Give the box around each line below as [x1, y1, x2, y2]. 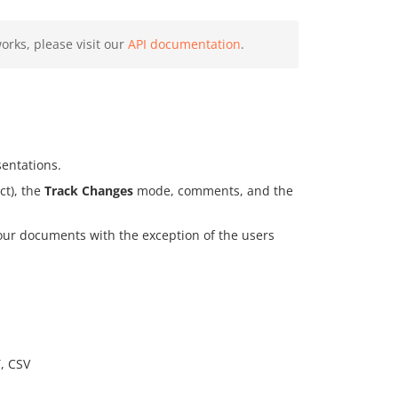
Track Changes [44, 182, 133, 199]
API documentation [128, 36, 241, 52]
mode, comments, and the [133, 182, 293, 199]
